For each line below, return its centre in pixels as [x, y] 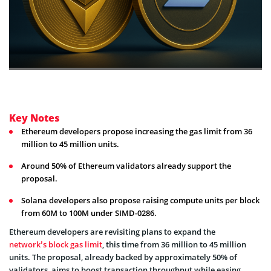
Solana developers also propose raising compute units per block [140, 201]
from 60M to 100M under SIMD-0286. [89, 213]
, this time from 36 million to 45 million [174, 245]
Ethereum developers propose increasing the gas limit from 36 [137, 132]
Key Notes [34, 118]
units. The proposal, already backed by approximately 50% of [123, 257]
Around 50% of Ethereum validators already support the [126, 166]
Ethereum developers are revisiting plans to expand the [112, 232]
